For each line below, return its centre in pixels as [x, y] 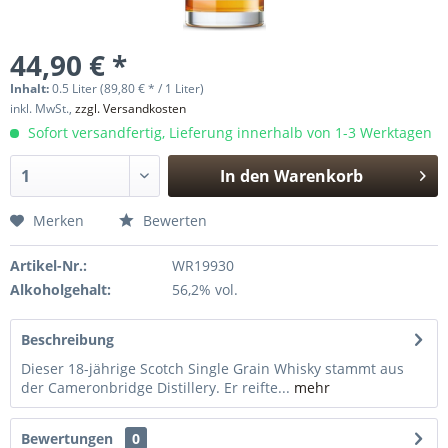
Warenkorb [318, 176]
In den [244, 176]
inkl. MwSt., [42, 108]
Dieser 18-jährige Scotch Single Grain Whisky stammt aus [212, 368]
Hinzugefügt [291, 214]
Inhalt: [31, 88]
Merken [58, 220]
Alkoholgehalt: [60, 289]
